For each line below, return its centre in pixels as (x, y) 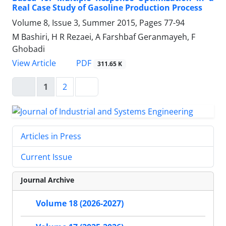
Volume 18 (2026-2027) (80, 204)
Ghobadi (29, 49)
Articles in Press (51, 136)
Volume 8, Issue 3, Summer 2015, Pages (88, 23)
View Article (34, 63)
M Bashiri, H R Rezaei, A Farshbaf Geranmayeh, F (104, 37)
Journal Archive (47, 180)
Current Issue (46, 157)
